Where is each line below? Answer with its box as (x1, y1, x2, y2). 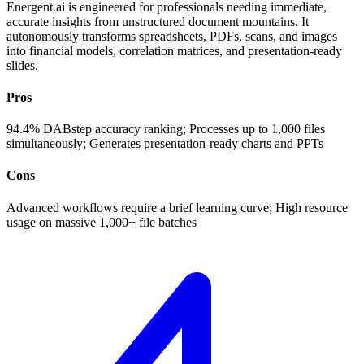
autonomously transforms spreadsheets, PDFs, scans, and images (6, 28, 337, 43)
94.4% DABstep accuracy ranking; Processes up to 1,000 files (6, 122, 325, 136)
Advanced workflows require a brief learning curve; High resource (6, 200, 348, 214)
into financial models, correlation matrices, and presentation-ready (6, 43, 342, 58)
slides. (6, 58, 38, 72)
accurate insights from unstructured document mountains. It (6, 14, 309, 28)
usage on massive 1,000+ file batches (6, 214, 197, 229)
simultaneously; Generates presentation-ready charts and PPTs (6, 136, 323, 151)
